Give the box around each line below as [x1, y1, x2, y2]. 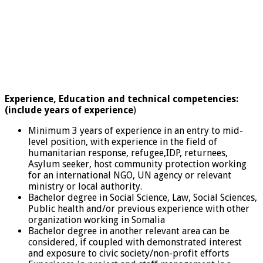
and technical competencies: [107, 93, 238, 104]
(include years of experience [5, 104, 133, 116]
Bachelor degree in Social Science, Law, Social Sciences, [28, 191, 257, 203]
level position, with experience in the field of [28, 136, 217, 147]
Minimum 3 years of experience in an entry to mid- [28, 124, 243, 136]
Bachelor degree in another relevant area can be [28, 225, 230, 237]
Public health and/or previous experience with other [28, 203, 249, 214]
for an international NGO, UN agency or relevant [28, 169, 231, 181]
